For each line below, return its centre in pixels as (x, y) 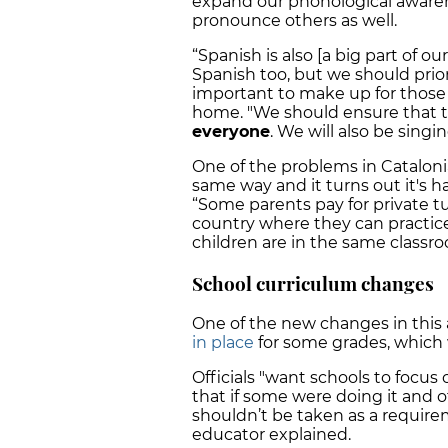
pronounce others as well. (296, 21)
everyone (231, 132)
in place (223, 343)
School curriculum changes (313, 283)
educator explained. (271, 435)
